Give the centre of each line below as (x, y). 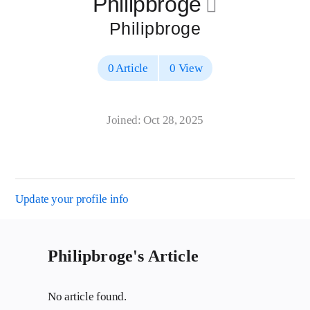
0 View (186, 68)
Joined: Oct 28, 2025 (155, 120)
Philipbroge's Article (124, 256)
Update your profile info (72, 199)
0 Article (128, 68)
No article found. (87, 297)
